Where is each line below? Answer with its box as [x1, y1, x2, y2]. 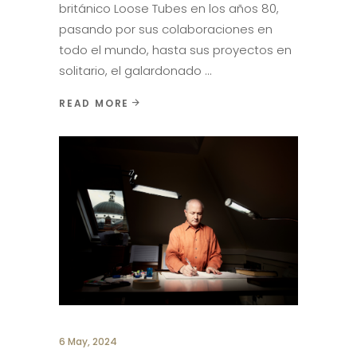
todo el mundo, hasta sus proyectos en [59, 41, 292, 59]
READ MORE [59, 96, 130, 110]
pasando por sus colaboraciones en [59, 21, 273, 38]
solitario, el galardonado [59, 62, 205, 80]
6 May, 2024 [59, 335, 117, 349]
